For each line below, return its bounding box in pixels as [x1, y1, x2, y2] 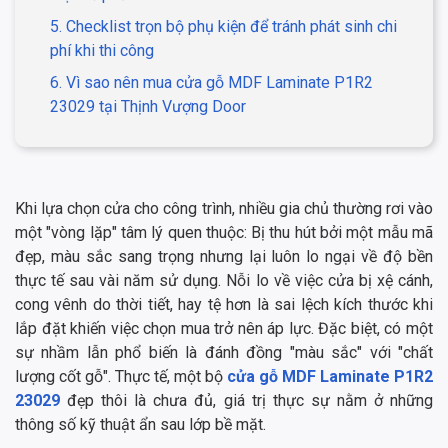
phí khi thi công [50, 41, 158, 61]
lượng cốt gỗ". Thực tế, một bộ [15, 367, 227, 387]
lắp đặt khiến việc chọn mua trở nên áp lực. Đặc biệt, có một [15, 319, 433, 339]
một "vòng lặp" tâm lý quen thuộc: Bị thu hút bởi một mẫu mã [15, 223, 433, 243]
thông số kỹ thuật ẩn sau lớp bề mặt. [15, 415, 266, 435]
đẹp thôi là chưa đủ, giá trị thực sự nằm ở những [60, 391, 433, 411]
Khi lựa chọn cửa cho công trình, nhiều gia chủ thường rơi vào [15, 199, 433, 219]
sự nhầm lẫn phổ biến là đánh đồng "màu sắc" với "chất [15, 343, 433, 363]
